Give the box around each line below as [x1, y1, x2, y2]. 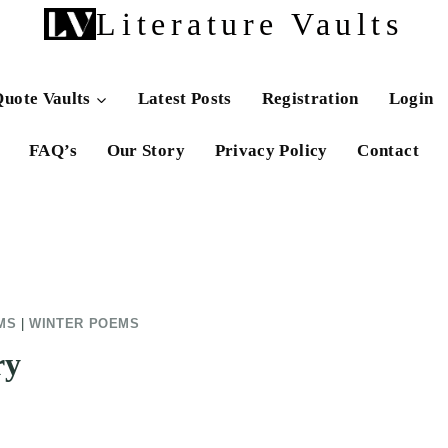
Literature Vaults [96, 6, 404, 42]
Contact [357, 140, 419, 160]
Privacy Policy [214, 140, 328, 160]
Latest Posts [137, 88, 232, 108]
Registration [261, 88, 359, 108]
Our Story [106, 140, 185, 160]
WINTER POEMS [29, 316, 140, 331]
